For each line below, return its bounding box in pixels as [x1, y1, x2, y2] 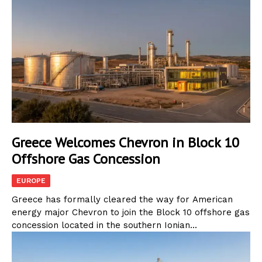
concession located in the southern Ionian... [12, 219, 197, 230]
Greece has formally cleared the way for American [12, 194, 233, 205]
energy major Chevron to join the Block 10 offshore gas [12, 206, 250, 218]
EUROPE [16, 176, 46, 185]
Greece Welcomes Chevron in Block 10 [12, 133, 239, 151]
